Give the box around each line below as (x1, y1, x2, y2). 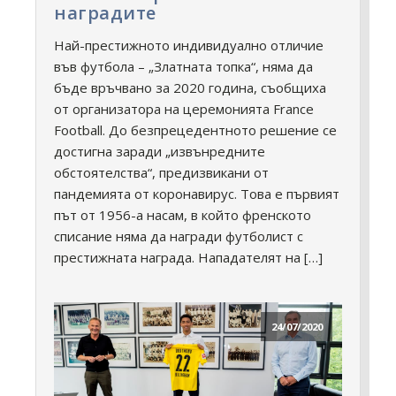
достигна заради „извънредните (54, 141, 265, 160)
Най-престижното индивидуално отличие (54, 35, 324, 54)
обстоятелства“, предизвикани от (54, 163, 269, 181)
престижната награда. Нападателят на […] (54, 247, 323, 266)
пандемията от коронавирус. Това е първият (54, 184, 339, 202)
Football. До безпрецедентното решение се (54, 120, 337, 139)
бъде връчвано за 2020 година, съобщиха (54, 78, 326, 96)
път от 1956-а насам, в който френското (54, 205, 311, 224)
